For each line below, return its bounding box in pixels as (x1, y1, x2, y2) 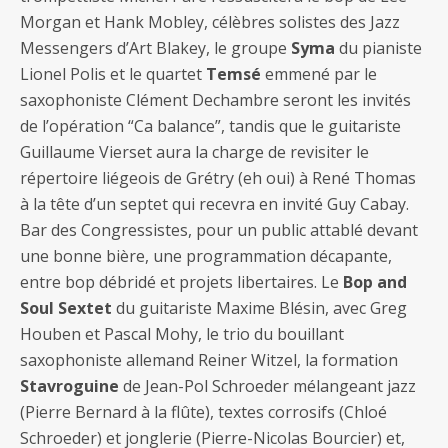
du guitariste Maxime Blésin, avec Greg (112, 297, 407, 320)
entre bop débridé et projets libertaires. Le (20, 271, 343, 294)
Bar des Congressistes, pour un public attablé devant (20, 219, 418, 242)
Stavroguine (20, 375, 119, 398)
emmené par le (261, 63, 377, 86)
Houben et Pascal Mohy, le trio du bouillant (20, 323, 344, 346)
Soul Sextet (20, 297, 112, 320)
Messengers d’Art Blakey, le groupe (20, 37, 291, 60)
